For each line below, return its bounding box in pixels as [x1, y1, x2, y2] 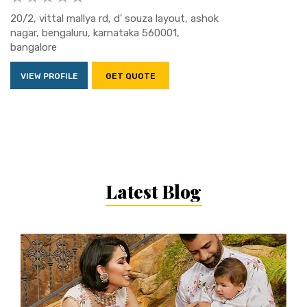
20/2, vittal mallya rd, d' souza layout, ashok [10, 12, 219, 25]
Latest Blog [106, 179, 201, 204]
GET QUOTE [106, 71, 156, 81]
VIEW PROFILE [20, 71, 78, 81]
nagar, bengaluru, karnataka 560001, [10, 26, 180, 39]
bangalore [10, 40, 57, 53]
